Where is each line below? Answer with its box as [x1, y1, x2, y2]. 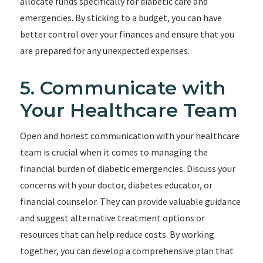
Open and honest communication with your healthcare [19, 130, 240, 141]
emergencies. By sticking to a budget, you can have [19, 12, 222, 23]
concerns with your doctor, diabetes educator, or [19, 179, 213, 191]
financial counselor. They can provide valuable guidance [19, 195, 241, 207]
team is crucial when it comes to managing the [19, 146, 208, 158]
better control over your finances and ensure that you [19, 28, 234, 40]
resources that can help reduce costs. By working [19, 228, 214, 240]
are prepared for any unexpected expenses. [19, 45, 190, 56]
